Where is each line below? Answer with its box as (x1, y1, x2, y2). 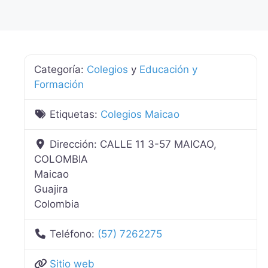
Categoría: (34, 63, 87, 75)
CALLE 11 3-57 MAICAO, (100, 138, 217, 150)
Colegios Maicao (100, 108, 180, 120)
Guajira (34, 183, 68, 195)
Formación (34, 78, 84, 90)
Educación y (139, 63, 197, 75)
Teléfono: (50, 228, 98, 240)
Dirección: (50, 138, 100, 150)
